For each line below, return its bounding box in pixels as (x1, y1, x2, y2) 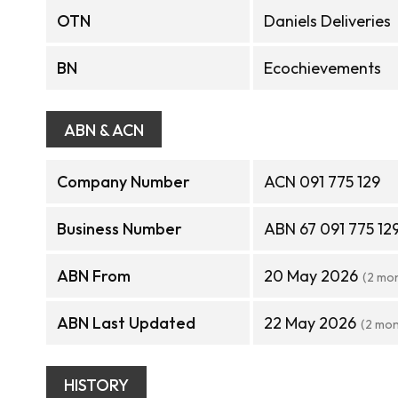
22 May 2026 (264, 313, 356, 333)
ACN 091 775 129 (264, 171, 380, 192)
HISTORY (64, 375, 129, 395)
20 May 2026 (264, 266, 358, 286)
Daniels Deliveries (264, 11, 391, 31)
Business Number (57, 219, 182, 239)
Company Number (57, 171, 190, 192)
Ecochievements (264, 58, 381, 78)
